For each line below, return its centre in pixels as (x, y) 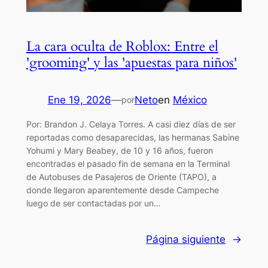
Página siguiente (186, 239)
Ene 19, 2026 (79, 100)
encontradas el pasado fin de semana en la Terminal (128, 163)
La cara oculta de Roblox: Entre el (122, 46)
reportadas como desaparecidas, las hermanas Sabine (133, 137)
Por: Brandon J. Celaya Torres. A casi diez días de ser (131, 124)
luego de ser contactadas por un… (93, 203)
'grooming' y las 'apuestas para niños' (131, 62)
